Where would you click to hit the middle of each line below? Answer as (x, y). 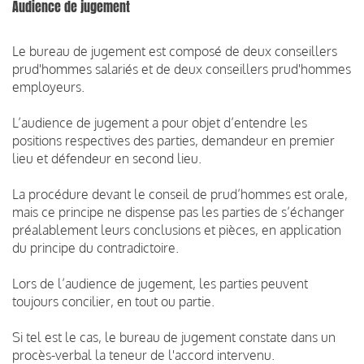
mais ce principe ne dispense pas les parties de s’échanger (178, 212)
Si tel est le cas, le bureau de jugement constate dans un (174, 337)
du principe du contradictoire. (95, 247)
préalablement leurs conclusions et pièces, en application (177, 230)
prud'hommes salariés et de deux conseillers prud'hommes (182, 69)
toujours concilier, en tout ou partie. (113, 301)
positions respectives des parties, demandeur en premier (173, 140)
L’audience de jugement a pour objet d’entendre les (160, 122)
